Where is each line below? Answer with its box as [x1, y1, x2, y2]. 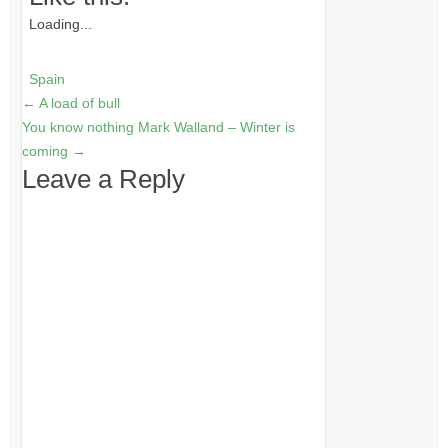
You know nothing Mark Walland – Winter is [21, 119, 295, 136]
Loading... [29, 16, 93, 33]
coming [21, 143, 72, 160]
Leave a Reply [21, 164, 185, 195]
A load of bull [35, 95, 120, 112]
